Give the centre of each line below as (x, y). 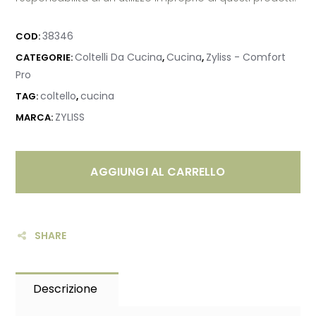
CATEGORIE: (45, 58)
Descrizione (66, 289)
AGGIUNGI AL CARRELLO (158, 172)
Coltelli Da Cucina (119, 57)
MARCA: (36, 118)
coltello (59, 96)
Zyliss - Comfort (246, 57)
